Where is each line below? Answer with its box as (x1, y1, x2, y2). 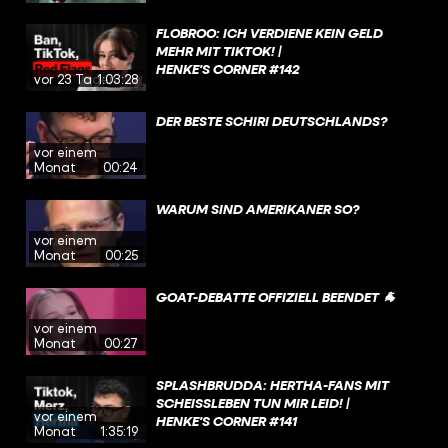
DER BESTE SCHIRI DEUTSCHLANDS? (156, 111, 387, 129)
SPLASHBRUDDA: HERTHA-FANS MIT (156, 375, 389, 393)
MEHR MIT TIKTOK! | (156, 41, 282, 59)
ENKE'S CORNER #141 (156, 411, 292, 429)
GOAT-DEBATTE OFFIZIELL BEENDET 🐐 (156, 287, 396, 305)
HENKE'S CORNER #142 (156, 59, 299, 77)
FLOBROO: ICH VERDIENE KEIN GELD (156, 23, 383, 41)
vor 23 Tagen (34, 70, 117, 87)
